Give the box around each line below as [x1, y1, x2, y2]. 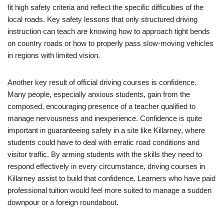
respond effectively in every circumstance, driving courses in [7, 162, 205, 170]
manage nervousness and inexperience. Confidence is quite [7, 114, 202, 122]
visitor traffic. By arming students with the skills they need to [7, 150, 202, 158]
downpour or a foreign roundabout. [7, 198, 118, 206]
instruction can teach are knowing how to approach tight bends [7, 27, 210, 35]
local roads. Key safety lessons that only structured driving [7, 15, 197, 23]
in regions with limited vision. [7, 51, 100, 59]
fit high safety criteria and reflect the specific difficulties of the [7, 3, 203, 11]
